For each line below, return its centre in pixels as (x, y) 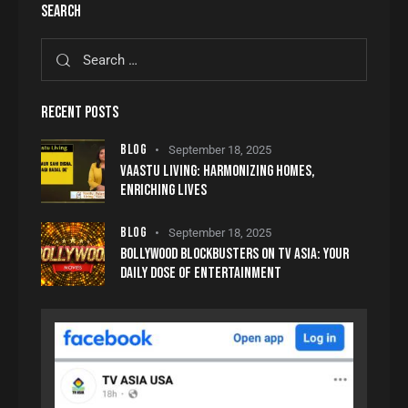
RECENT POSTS (80, 113)
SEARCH (61, 12)
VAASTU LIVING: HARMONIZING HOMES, (218, 171)
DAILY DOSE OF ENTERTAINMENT (201, 273)
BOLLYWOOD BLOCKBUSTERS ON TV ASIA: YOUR (235, 254)
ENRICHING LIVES (163, 190)
